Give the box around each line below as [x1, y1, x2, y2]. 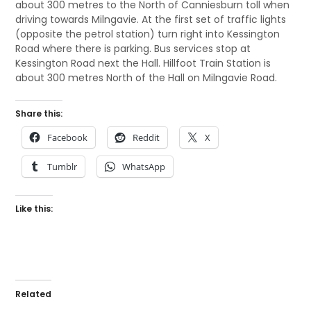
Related [15, 288, 52, 300]
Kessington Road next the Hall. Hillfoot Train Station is [15, 56, 271, 70]
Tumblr [47, 160, 78, 173]
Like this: [15, 203, 53, 215]
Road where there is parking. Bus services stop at [15, 42, 251, 56]
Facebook [47, 131, 88, 144]
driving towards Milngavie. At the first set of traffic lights [15, 12, 287, 26]
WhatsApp [122, 160, 166, 173]
